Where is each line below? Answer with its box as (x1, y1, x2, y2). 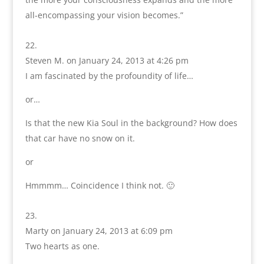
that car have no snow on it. (25, 133, 135, 144)
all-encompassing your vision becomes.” (25, 9, 183, 21)
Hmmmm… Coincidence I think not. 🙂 (25, 180, 174, 192)
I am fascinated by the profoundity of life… (25, 70, 193, 82)
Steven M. (25, 55, 64, 67)
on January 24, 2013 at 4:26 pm (66, 55, 189, 67)
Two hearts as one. (25, 240, 100, 252)
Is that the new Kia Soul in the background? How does (25, 117, 237, 129)
